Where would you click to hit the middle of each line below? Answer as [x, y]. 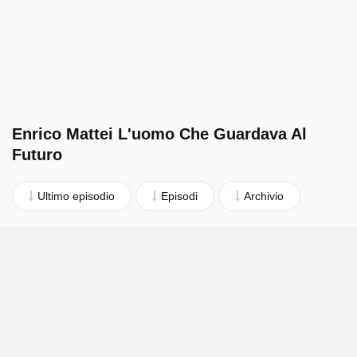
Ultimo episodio [76, 196]
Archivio [264, 196]
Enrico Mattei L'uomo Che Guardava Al [159, 134]
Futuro [37, 155]
